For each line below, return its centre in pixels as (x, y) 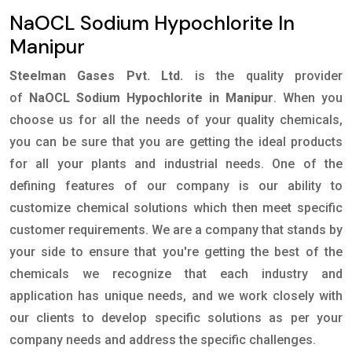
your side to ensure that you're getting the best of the (176, 252)
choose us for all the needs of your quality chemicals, (176, 120)
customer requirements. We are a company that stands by (176, 230)
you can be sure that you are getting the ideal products (176, 142)
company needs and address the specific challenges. (164, 340)
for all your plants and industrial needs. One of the (176, 164)
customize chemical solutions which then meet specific (176, 208)
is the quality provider (269, 76)
